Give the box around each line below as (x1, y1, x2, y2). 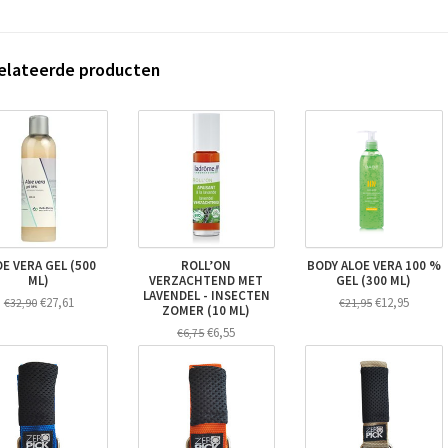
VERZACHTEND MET (149, 272, 264, 290)
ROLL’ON (181, 257, 232, 275)
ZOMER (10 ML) (162, 302, 251, 320)
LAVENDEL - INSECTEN (142, 287, 270, 305)
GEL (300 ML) (336, 272, 412, 290)
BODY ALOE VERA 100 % (306, 257, 441, 275)
